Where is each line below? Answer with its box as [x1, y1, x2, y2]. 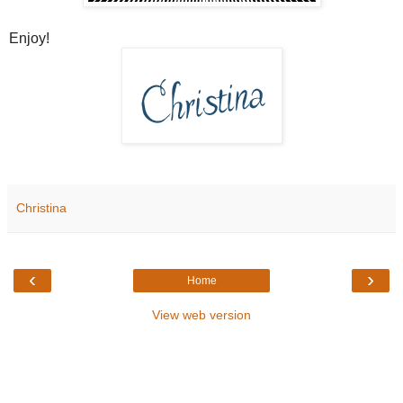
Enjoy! [9, 30, 49, 46]
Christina [16, 200, 67, 215]
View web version [152, 307, 251, 322]
